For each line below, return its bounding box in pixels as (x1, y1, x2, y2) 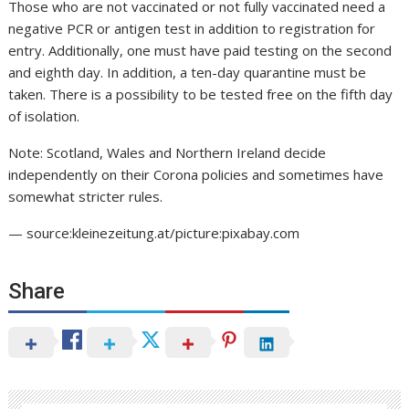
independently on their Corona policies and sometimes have (8, 164, 384, 184)
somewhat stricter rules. (8, 186, 163, 205)
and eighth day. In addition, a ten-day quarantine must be (8, 62, 367, 81)
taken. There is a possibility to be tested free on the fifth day (8, 84, 393, 103)
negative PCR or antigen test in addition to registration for (8, 18, 376, 37)
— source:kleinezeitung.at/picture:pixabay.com (8, 223, 300, 242)
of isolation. (8, 106, 80, 125)
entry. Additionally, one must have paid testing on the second (8, 40, 393, 59)
